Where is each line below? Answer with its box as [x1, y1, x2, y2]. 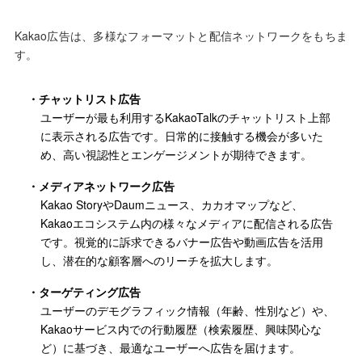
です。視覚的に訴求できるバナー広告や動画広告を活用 [40, 234, 323, 250]
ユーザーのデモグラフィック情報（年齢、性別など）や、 [40, 302, 335, 319]
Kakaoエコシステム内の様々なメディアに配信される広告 [40, 215, 333, 232]
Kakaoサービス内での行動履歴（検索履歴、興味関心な [40, 321, 322, 338]
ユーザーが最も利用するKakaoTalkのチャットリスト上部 [40, 109, 330, 126]
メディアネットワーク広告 [38, 178, 175, 195]
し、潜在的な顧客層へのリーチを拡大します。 [40, 252, 278, 269]
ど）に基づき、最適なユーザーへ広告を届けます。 [40, 339, 301, 356]
